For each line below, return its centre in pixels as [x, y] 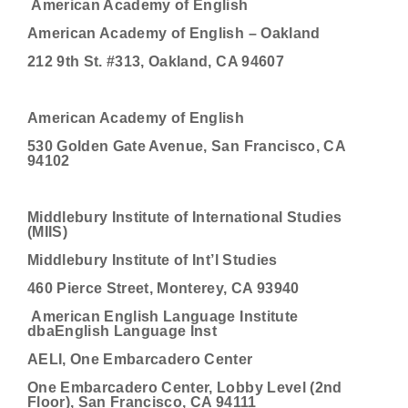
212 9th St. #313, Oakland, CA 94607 [156, 61]
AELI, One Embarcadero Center [140, 359]
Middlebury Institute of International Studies [185, 217]
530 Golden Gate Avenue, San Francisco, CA [186, 146]
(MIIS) [48, 232]
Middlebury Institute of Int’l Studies [153, 260]
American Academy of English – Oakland [174, 33]
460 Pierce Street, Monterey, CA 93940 [163, 288]
